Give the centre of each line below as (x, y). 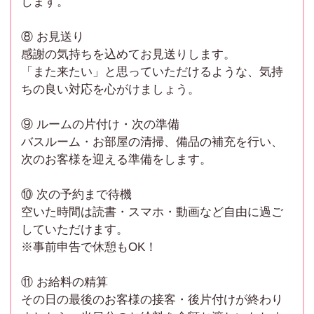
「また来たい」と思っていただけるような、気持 (152, 71)
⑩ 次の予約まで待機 (76, 194)
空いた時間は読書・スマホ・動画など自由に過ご (152, 212)
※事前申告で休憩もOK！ (89, 247)
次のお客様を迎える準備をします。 (116, 159)
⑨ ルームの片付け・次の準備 (100, 124)
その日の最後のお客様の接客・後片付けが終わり (152, 299)
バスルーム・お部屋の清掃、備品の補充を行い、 (152, 142)
